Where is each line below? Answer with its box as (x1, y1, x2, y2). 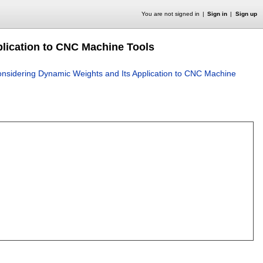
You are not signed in (141, 11, 200, 17)
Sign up (235, 11, 257, 17)
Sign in (207, 11, 228, 17)
